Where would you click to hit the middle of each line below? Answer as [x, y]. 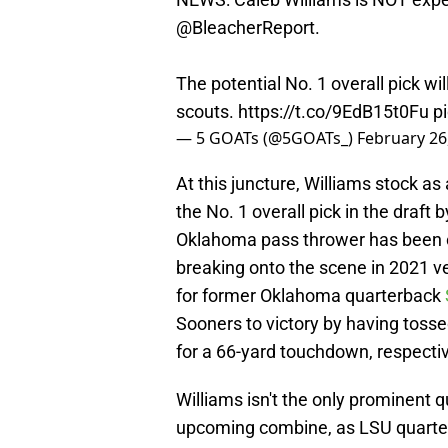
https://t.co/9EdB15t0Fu [333, 112]
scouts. [207, 112]
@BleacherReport [245, 28]
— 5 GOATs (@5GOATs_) [266, 138]
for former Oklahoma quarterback [310, 296]
